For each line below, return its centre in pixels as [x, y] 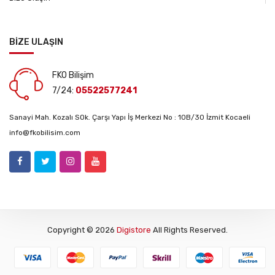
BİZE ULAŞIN [36, 42]
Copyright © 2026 [82, 230]
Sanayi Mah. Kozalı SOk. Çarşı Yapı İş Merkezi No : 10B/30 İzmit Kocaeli [130, 118]
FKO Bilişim [73, 76]
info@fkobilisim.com [45, 133]
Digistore [134, 230]
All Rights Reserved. [189, 230]
